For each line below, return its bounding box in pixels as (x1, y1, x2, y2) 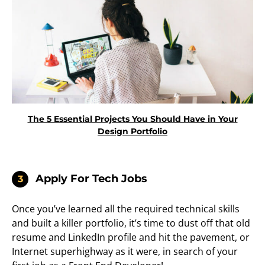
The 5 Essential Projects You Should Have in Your (27, 114, 238, 125)
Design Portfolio (98, 126, 167, 137)
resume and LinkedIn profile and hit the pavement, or (12, 231, 250, 244)
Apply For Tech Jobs (35, 172, 147, 186)
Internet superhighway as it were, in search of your (12, 245, 238, 258)
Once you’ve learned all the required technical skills (12, 202, 240, 216)
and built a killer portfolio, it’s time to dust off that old (12, 216, 250, 230)
